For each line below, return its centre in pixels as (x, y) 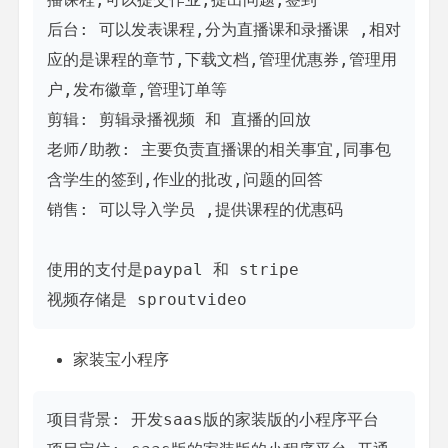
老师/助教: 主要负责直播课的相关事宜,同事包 (219, 150)
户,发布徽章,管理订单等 (137, 90)
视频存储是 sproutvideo (147, 300)
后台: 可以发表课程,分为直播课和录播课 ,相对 (224, 30)
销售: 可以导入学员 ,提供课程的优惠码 (195, 210)
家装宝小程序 (121, 360)
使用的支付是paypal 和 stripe (173, 270)
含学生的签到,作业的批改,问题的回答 (185, 180)
